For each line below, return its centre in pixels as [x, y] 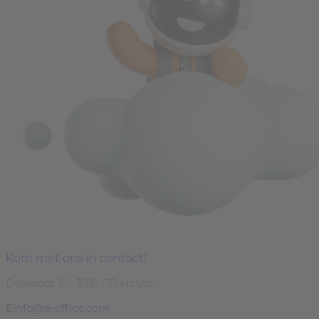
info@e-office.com [61, 308]
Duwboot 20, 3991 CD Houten [83, 283]
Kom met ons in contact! [76, 258]
